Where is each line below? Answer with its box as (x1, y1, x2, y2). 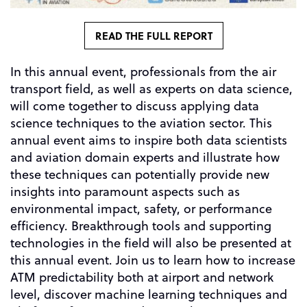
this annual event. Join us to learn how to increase (10, 251, 295, 269)
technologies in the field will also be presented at (10, 234, 291, 251)
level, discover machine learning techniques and (10, 285, 287, 303)
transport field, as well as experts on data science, (10, 79, 293, 97)
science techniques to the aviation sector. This (10, 114, 272, 132)
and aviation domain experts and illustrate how (10, 148, 280, 166)
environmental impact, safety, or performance (10, 199, 272, 217)
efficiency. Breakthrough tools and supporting (10, 217, 271, 234)
